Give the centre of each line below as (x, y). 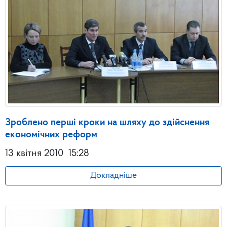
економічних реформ (51, 135)
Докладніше (113, 175)
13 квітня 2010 (34, 153)
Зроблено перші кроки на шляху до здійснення (107, 122)
